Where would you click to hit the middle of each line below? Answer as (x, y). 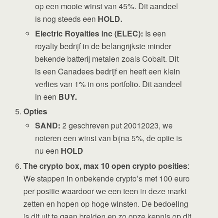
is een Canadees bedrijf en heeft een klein (108, 71)
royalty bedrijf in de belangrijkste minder (103, 46)
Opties (36, 111)
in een (47, 96)
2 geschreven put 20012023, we (117, 126)
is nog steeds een (67, 19)
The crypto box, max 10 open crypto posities (106, 165)
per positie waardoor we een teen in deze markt (105, 191)
